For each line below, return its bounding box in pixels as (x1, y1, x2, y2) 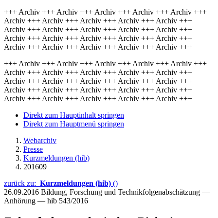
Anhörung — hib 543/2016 (4, 197, 88, 205)
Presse (23, 145, 43, 153)
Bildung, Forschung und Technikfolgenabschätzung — (41, 188, 210, 196)
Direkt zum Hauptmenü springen (23, 120, 124, 128)
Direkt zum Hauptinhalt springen (23, 111, 124, 119)
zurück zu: (4, 179, 40, 187)
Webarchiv (23, 136, 56, 145)
